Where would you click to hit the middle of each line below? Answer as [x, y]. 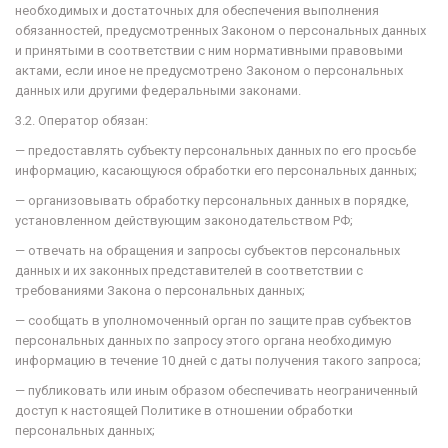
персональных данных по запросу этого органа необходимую [203, 340]
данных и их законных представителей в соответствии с [189, 270]
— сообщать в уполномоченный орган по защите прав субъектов [213, 320]
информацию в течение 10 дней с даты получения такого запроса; [218, 360]
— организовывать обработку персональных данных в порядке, [212, 200]
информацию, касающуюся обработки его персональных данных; [216, 170]
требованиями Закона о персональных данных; [160, 290]
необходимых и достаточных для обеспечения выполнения [197, 10]
